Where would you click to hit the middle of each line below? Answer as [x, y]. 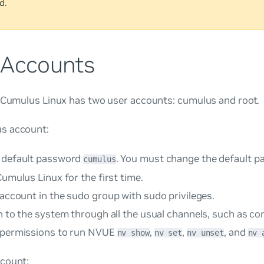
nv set [168, 232]
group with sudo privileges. [152, 195]
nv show [133, 232]
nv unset [205, 232]
